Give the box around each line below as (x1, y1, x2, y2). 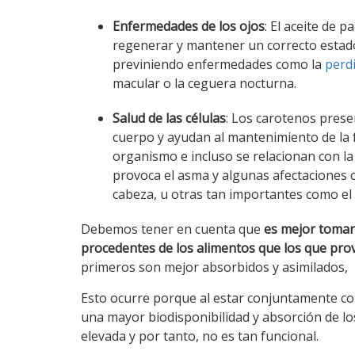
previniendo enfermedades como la (113, 55, 325, 73)
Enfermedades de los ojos (113, 17, 265, 35)
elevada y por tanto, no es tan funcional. (81, 327, 319, 345)
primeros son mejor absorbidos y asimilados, (81, 258, 348, 276)
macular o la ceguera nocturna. (113, 74, 296, 92)
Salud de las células (113, 109, 226, 127)
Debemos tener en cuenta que (81, 220, 264, 238)
